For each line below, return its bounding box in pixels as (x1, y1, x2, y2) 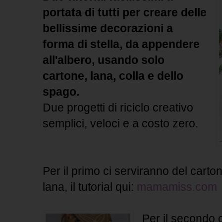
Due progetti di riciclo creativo (43, 101, 193, 114)
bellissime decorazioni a (43, 22, 173, 35)
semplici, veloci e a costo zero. (43, 117, 198, 130)
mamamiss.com (137, 180, 217, 194)
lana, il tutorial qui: (43, 180, 137, 194)
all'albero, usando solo (43, 54, 165, 67)
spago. (43, 85, 79, 99)
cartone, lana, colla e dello (43, 69, 183, 83)
